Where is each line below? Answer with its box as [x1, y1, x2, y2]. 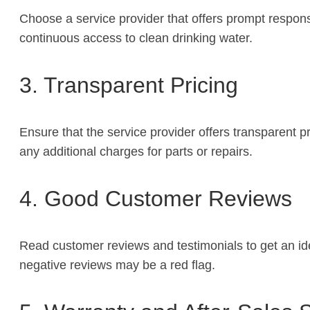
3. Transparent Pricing [19, 72, 238, 98]
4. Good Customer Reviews [19, 185, 292, 211]
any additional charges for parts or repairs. [19, 144, 253, 158]
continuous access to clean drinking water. [19, 30, 253, 45]
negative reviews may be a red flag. [19, 257, 215, 272]
